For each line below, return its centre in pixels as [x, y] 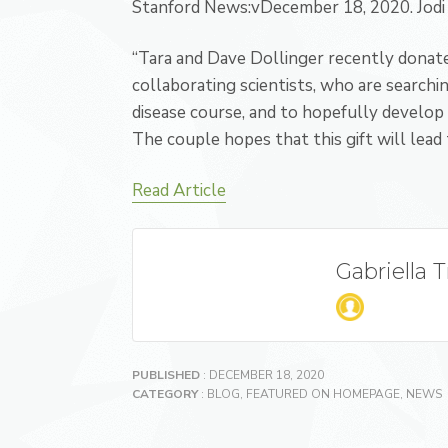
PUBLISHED [166, 375]
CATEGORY [165, 394]
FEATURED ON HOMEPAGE [323, 394]
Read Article [179, 190]
